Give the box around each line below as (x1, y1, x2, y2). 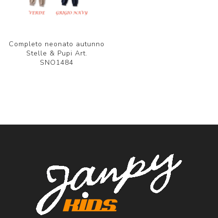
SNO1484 (40, 57, 74, 67)
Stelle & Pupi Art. (26, 48, 88, 58)
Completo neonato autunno (9, 39, 105, 49)
